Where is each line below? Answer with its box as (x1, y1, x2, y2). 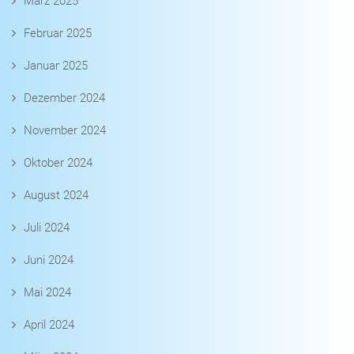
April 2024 (24, 318, 74, 333)
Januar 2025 (24, 58, 88, 73)
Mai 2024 (24, 285, 71, 300)
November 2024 (24, 123, 106, 138)
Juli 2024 (24, 220, 70, 235)
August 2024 (24, 188, 88, 203)
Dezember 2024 (24, 91, 105, 106)
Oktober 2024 (24, 156, 92, 171)
